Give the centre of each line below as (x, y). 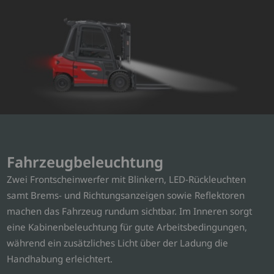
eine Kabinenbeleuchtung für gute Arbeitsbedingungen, (127, 227)
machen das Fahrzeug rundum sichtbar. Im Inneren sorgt (130, 211)
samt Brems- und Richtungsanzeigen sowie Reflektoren (126, 195)
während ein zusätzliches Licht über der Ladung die (118, 243)
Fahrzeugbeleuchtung (85, 161)
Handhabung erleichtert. (60, 258)
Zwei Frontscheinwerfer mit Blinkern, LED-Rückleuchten (127, 179)
